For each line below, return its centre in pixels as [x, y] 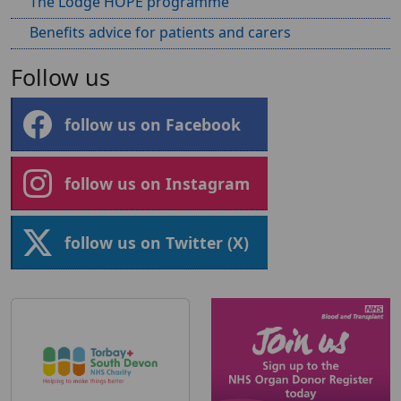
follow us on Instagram [157, 183]
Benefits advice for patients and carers [160, 32]
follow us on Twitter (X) [157, 242]
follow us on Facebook [153, 124]
